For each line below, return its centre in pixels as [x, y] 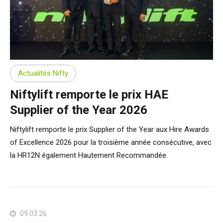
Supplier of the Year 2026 [79, 110]
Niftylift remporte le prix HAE [89, 94]
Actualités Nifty [43, 73]
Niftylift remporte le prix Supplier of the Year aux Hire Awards [110, 129]
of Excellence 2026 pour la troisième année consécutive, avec [111, 142]
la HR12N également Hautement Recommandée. [89, 155]
